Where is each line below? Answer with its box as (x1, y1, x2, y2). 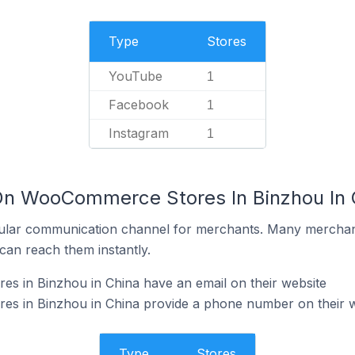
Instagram (109, 125, 169, 141)
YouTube (109, 68, 162, 84)
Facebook (109, 97, 169, 113)
